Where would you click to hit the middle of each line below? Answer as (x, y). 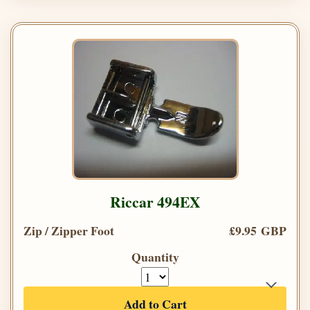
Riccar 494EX (155, 201)
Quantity (155, 256)
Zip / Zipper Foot (69, 230)
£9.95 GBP (258, 230)
